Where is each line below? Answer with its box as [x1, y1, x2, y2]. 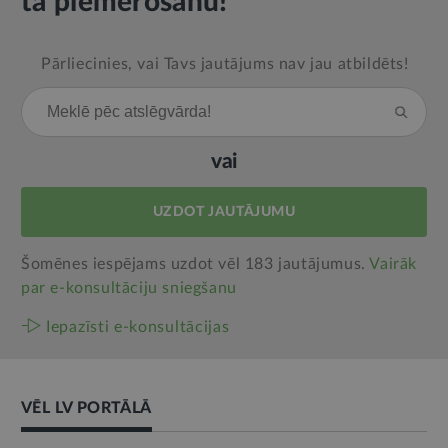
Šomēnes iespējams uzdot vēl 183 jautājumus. [21, 256, 370, 273]
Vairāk [369, 256, 418, 273]
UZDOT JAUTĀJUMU [152, 205, 296, 220]
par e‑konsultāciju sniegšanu [21, 280, 237, 297]
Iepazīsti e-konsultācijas [46, 319, 230, 336]
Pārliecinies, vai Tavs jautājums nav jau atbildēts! [41, 56, 409, 73]
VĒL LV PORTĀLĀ [21, 400, 152, 417]
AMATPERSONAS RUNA [30, 421, 169, 434]
